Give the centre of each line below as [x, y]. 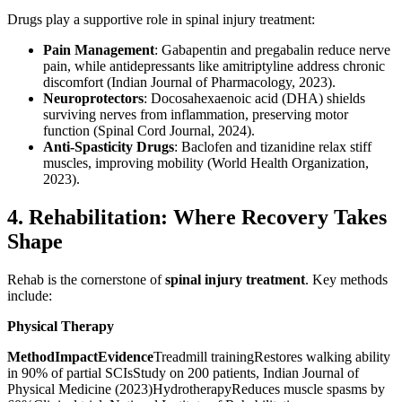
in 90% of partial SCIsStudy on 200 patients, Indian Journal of [183, 372]
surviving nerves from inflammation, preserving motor [196, 115]
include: [30, 295]
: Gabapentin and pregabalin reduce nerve [272, 50]
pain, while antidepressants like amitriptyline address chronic [214, 66]
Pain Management [99, 50]
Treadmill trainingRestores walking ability [272, 356]
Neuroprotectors [93, 99]
